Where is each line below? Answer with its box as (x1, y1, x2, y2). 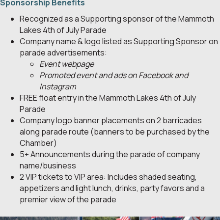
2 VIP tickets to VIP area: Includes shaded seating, (20, 171, 197, 182)
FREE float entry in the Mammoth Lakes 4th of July (20, 92, 196, 103)
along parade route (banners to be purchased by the (20, 126, 210, 137)
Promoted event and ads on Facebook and (39, 69, 188, 81)
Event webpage (39, 58, 94, 69)
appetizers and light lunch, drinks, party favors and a (20, 182, 205, 193)
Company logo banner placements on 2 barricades (20, 114, 202, 126)
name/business (20, 160, 76, 171)
